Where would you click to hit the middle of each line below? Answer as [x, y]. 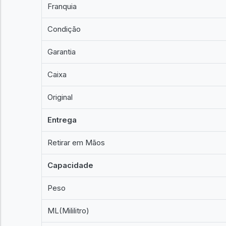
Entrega [62, 120]
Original [60, 97]
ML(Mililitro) [69, 211]
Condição [64, 29]
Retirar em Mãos [76, 143]
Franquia [62, 6]
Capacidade [71, 165]
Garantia [62, 52]
